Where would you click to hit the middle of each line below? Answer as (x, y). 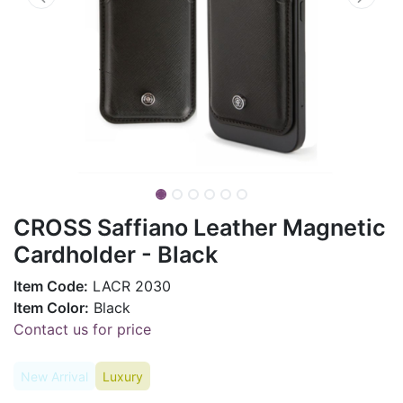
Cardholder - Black (116, 254)
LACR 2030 (130, 286)
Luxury (123, 376)
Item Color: (51, 307)
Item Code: (51, 286)
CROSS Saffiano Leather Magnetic (200, 227)
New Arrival (54, 376)
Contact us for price (82, 329)
